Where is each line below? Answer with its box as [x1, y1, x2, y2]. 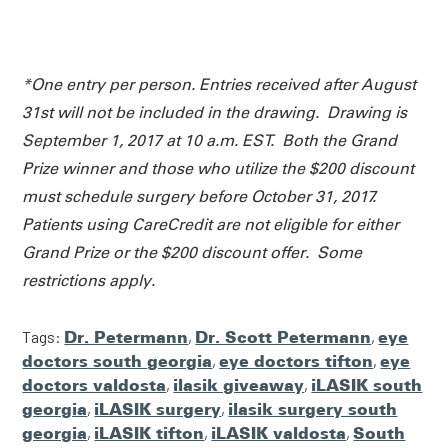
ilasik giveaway [173, 375, 305, 396]
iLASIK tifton [94, 423, 205, 444]
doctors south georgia [22, 351, 213, 372]
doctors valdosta [22, 375, 167, 396]
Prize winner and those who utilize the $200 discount [22, 159, 415, 179]
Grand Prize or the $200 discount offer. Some [22, 243, 363, 263]
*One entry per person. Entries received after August [22, 75, 417, 95]
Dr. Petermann [64, 327, 189, 348]
